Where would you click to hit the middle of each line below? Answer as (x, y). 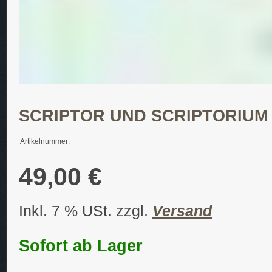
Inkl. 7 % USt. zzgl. (86, 211)
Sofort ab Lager (81, 246)
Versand (182, 211)
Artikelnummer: (45, 142)
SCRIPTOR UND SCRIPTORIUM (143, 116)
